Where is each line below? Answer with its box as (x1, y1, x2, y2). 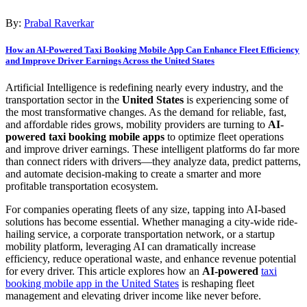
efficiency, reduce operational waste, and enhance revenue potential (5, 252, 296, 265)
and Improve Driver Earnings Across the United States (5, 55, 214, 66)
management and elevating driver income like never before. (5, 289, 261, 302)
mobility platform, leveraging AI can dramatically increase (5, 240, 256, 252)
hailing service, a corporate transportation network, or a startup (5, 228, 275, 240)
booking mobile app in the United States (5, 277, 179, 289)
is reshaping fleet (179, 277, 254, 289)
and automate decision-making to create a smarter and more (5, 167, 261, 180)
